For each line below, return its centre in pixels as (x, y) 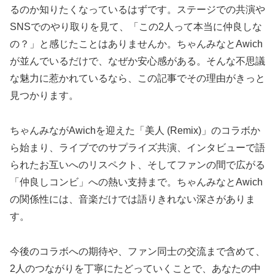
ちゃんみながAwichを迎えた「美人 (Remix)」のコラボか (135, 131)
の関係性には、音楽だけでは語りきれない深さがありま (133, 199)
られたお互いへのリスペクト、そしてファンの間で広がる (137, 165)
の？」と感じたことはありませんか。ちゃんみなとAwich (136, 44)
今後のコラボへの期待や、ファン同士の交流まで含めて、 (137, 252)
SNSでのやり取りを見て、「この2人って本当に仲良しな (136, 27)
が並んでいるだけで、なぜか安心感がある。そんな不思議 (137, 61)
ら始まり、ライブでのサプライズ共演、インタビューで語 (137, 148)
